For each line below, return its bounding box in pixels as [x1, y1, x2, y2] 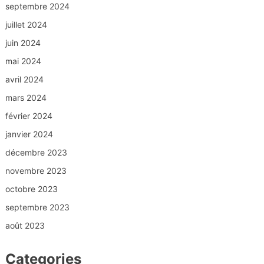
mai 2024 [5, 56, 41, 67]
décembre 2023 [5, 147, 67, 158]
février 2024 [5, 111, 52, 121]
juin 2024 [5, 38, 41, 48]
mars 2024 [5, 93, 47, 103]
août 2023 [5, 220, 45, 231]
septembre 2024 [5, 1, 70, 12]
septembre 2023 [5, 202, 70, 213]
